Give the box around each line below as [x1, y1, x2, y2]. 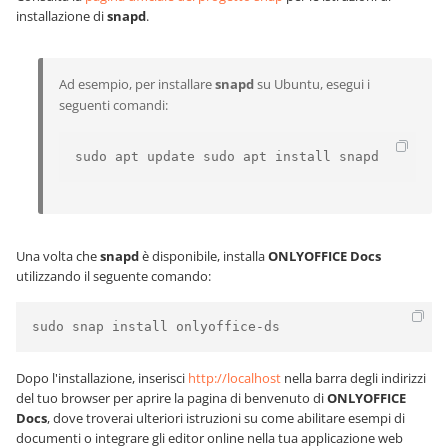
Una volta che [16, 247, 100, 265]
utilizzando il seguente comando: [16, 267, 211, 285]
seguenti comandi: [59, 96, 168, 114]
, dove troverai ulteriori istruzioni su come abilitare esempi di [47, 409, 405, 427]
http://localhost [188, 369, 281, 387]
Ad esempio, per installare [59, 75, 215, 93]
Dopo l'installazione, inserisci [16, 369, 188, 387]
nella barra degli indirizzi [281, 369, 426, 387]
